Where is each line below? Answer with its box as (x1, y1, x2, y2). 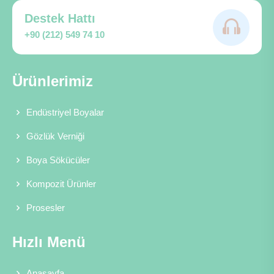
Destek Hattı (24, 12, 95, 26)
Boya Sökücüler (26, 155, 90, 166)
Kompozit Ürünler (26, 179, 96, 190)
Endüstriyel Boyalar (26, 107, 104, 118)
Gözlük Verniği (26, 131, 84, 142)
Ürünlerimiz (12, 73, 93, 90)
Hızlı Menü (12, 234, 86, 251)
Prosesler (26, 202, 65, 213)
